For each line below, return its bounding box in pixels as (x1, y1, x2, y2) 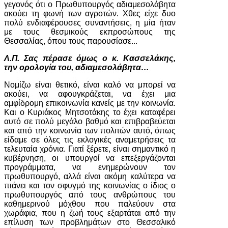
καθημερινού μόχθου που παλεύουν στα (4, 199, 176, 208)
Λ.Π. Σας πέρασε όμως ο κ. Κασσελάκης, (4, 54, 176, 63)
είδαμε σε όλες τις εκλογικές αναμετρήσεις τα (4, 135, 176, 144)
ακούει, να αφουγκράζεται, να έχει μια (4, 90, 176, 98)
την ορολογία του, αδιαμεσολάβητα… (4, 63, 149, 72)
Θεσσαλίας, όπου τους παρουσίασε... (4, 37, 137, 45)
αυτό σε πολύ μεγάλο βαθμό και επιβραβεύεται (4, 117, 176, 126)
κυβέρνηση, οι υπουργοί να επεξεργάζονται (4, 154, 176, 162)
